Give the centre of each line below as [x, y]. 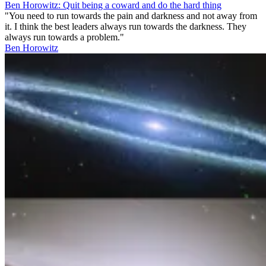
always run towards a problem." [64, 37]
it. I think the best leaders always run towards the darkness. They [126, 26]
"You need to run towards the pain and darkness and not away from [131, 15]
